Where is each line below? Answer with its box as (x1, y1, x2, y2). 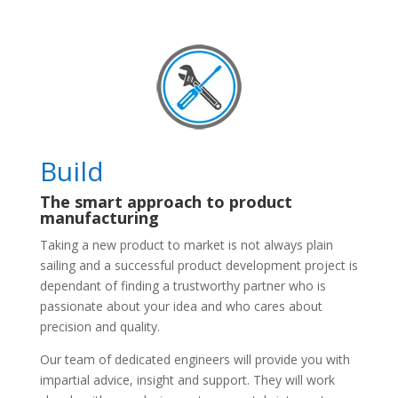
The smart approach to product (39, 190, 292, 212)
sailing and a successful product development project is (39, 256, 358, 274)
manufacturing (39, 206, 159, 228)
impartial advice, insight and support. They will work (39, 370, 335, 388)
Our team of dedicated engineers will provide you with (39, 350, 350, 368)
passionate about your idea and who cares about (39, 297, 322, 314)
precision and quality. (39, 317, 160, 335)
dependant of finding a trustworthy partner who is (39, 276, 326, 294)
